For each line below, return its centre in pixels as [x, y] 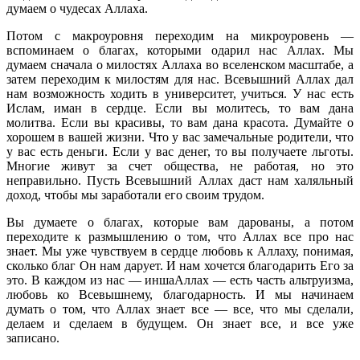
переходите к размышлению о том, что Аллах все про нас [180, 236]
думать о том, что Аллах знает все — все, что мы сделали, [180, 309]
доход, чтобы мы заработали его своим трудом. [137, 194]
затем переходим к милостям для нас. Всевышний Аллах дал [180, 79]
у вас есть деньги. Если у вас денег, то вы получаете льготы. [180, 151]
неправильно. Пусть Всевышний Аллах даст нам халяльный [180, 180]
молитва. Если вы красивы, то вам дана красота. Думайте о [180, 122]
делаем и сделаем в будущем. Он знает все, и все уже [180, 323]
